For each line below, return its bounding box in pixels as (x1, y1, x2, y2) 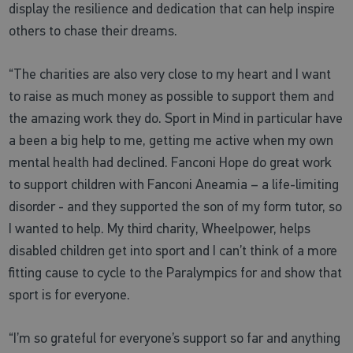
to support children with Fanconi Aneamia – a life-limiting (9, 175, 340, 193)
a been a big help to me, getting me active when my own (9, 131, 334, 149)
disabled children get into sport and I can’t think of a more (9, 241, 338, 259)
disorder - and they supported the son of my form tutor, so (9, 197, 343, 215)
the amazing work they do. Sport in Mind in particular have (9, 109, 344, 127)
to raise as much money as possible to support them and (9, 87, 335, 105)
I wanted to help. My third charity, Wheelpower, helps (9, 219, 311, 237)
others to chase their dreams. (9, 21, 178, 39)
